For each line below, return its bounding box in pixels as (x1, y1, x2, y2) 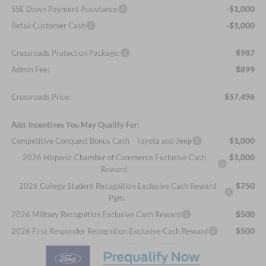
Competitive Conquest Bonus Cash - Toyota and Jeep (11, 136, 192, 146)
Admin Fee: (11, 65, 49, 75)
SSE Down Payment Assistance (11, 4, 118, 14)
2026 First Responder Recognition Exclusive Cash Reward (11, 226, 208, 236)
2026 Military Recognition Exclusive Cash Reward (11, 210, 181, 220)
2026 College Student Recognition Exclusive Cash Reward (18, 181, 216, 191)
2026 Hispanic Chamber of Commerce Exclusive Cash (22, 153, 206, 163)
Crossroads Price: (11, 92, 71, 102)
